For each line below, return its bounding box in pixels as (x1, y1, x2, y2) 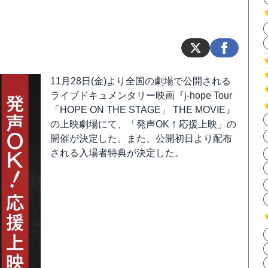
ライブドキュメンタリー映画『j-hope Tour (50, 90, 232, 100)
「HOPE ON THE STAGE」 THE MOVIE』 (50, 105, 235, 115)
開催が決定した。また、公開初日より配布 (50, 133, 232, 144)
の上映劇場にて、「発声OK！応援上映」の (50, 119, 236, 129)
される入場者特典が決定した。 (50, 148, 184, 158)
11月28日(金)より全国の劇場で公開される (50, 76, 231, 86)
